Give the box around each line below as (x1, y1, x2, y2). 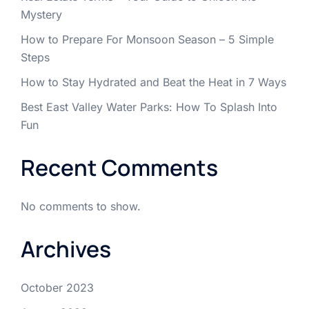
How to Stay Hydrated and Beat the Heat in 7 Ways (21, 75, 286, 90)
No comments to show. (21, 199, 141, 214)
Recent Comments (21, 152, 218, 183)
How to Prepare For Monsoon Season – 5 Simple (21, 32, 274, 47)
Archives (21, 234, 111, 265)
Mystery (21, 8, 62, 22)
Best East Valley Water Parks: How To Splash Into (21, 100, 277, 114)
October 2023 (21, 281, 94, 295)
